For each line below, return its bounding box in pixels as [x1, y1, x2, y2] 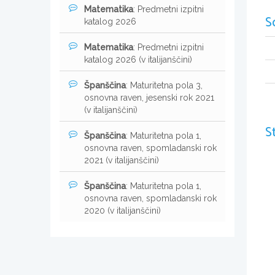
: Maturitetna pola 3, [126, 80, 203, 90]
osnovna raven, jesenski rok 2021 [84, 92, 214, 103]
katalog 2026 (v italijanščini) [84, 54, 192, 64]
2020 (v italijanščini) [84, 205, 161, 215]
